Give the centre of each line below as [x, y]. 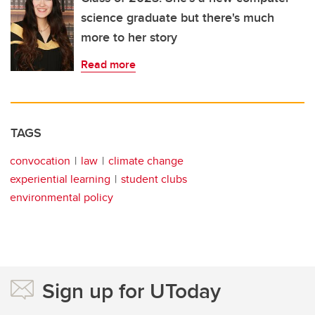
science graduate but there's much [178, 18]
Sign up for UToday [131, 291]
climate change [146, 161]
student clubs [154, 179]
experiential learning [60, 179]
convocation [40, 161]
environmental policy [62, 198]
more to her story [129, 38]
